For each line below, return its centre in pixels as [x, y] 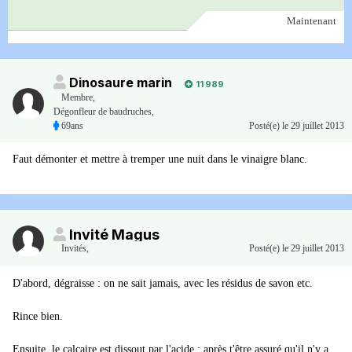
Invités [74, 249]
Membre [77, 98]
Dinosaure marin [121, 83]
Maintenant [312, 21]
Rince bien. [38, 317]
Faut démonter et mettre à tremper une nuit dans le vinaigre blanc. [160, 159]
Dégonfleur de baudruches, [104, 112]
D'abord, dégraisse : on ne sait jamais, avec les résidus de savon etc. [163, 284]
